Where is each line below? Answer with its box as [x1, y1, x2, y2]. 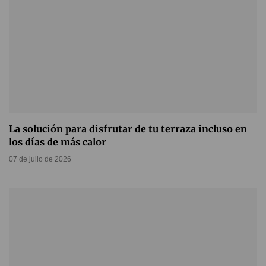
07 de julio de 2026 [9, 155, 71, 164]
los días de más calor [9, 136, 106, 148]
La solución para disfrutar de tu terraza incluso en [9, 123, 247, 135]
